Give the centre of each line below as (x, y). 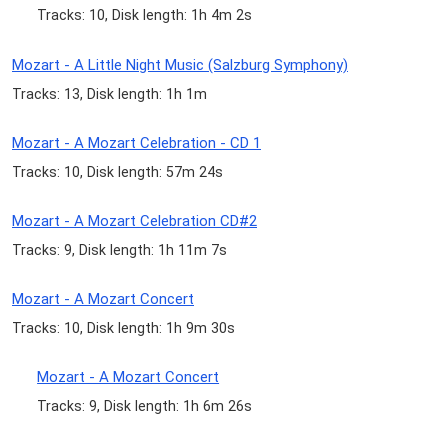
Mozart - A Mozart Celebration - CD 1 (136, 142)
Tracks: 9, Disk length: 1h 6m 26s (145, 406)
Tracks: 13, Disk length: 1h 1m (109, 93)
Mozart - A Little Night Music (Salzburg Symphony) (180, 64)
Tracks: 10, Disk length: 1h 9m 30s (123, 328)
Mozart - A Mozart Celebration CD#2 (134, 220)
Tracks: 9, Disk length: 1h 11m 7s (119, 249)
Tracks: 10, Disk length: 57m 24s (117, 171)
